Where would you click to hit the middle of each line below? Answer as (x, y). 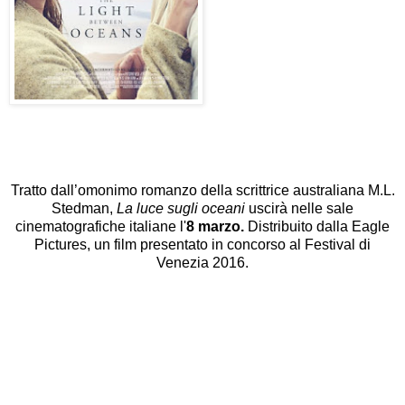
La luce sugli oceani (183, 208)
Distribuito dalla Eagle (319, 226)
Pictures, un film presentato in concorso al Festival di (202, 244)
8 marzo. (217, 226)
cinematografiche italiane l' (101, 226)
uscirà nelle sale (301, 208)
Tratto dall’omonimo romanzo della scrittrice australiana (187, 190)
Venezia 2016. (202, 262)
